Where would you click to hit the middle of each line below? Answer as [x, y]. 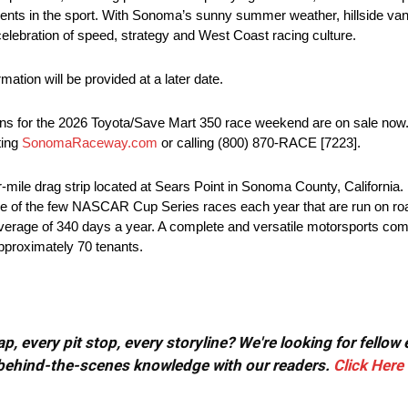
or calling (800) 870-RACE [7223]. [259, 143]
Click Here [368, 366]
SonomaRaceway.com [90, 143]
